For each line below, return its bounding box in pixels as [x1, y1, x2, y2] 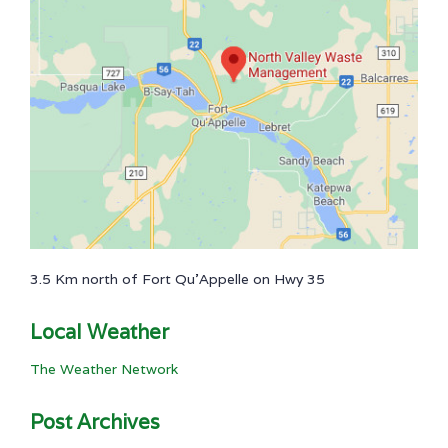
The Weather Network [30, 359, 178, 378]
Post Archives [30, 408, 160, 435]
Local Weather [30, 318, 169, 345]
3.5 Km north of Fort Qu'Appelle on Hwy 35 [30, 269, 325, 288]
